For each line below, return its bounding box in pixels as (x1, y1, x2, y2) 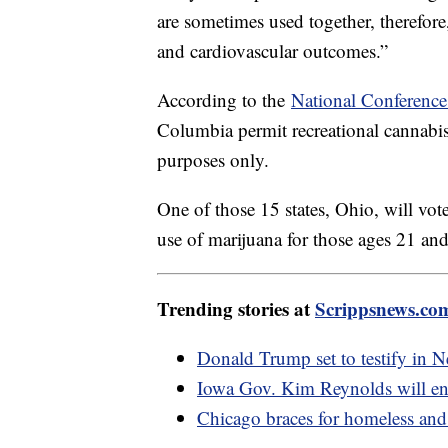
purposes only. (157, 147, 275, 173)
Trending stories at (157, 295, 315, 323)
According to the (157, 87, 291, 113)
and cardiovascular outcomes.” (157, 38, 388, 64)
